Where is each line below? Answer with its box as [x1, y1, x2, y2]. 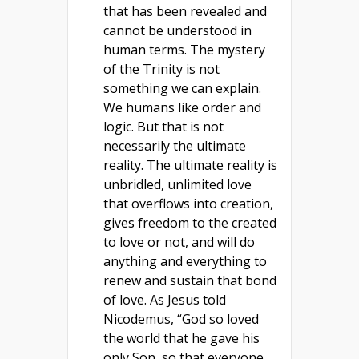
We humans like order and [103, 98, 261, 116]
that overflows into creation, [103, 194, 273, 212]
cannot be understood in [103, 21, 252, 39]
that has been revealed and [103, 2, 267, 20]
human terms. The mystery [103, 40, 265, 58]
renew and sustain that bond [103, 271, 276, 289]
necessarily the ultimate [103, 136, 246, 155]
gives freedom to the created [103, 213, 276, 232]
